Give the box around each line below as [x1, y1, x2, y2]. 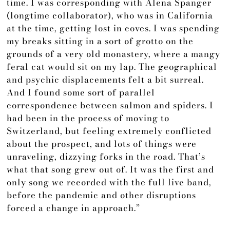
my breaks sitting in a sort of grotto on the [7, 34, 194, 48]
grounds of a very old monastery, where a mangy [7, 47, 221, 61]
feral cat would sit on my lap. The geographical [7, 60, 218, 74]
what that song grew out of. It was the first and [7, 163, 215, 177]
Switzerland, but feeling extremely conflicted [7, 124, 212, 138]
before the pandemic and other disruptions [7, 188, 197, 202]
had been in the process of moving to [7, 111, 170, 125]
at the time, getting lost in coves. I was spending [7, 22, 220, 35]
